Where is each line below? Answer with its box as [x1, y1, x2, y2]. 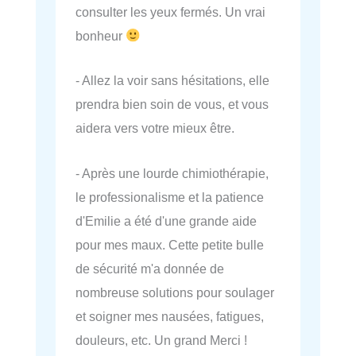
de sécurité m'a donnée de [75, 261, 224, 276]
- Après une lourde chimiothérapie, [75, 165, 269, 180]
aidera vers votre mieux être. [75, 121, 234, 136]
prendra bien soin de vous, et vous [75, 97, 269, 112]
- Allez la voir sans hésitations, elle [75, 73, 269, 88]
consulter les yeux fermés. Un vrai [75, 5, 265, 20]
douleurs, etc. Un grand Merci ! [75, 332, 247, 347]
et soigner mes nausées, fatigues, [75, 308, 264, 323]
